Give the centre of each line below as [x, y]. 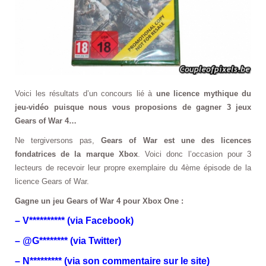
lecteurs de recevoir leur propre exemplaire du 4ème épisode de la [133, 168]
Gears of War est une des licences [176, 140]
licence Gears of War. [52, 181]
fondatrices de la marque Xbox [76, 154]
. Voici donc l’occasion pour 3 [194, 154]
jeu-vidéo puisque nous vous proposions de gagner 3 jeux [133, 107]
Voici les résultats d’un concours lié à [85, 94]
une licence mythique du [203, 94]
